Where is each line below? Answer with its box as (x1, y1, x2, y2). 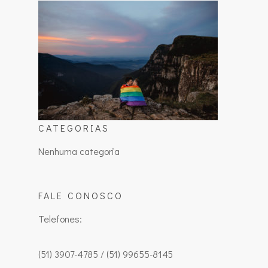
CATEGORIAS (38, 121, 109, 134)
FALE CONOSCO (38, 189, 123, 202)
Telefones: (38, 212, 82, 225)
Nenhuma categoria (38, 145, 120, 157)
